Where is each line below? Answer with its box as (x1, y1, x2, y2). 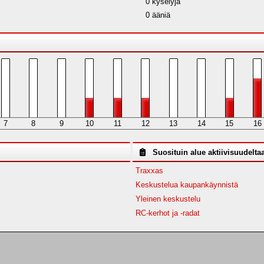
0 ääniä (145, 11, 170, 19)
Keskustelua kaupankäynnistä (136, 180, 239, 189)
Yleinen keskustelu (136, 194, 201, 203)
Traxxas (136, 166, 164, 175)
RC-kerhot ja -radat (136, 209, 200, 217)
